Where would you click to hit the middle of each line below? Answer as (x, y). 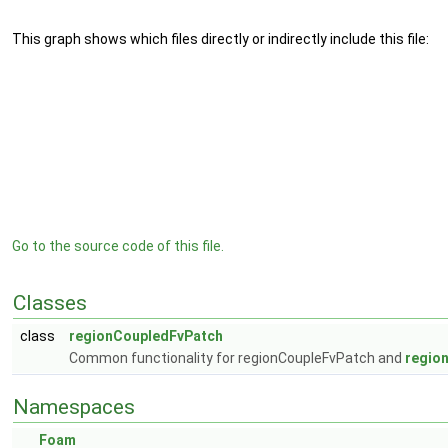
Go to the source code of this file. (118, 246)
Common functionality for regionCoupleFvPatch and (237, 358)
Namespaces (74, 407)
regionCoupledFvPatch (146, 336)
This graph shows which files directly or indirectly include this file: (220, 39)
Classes (50, 303)
